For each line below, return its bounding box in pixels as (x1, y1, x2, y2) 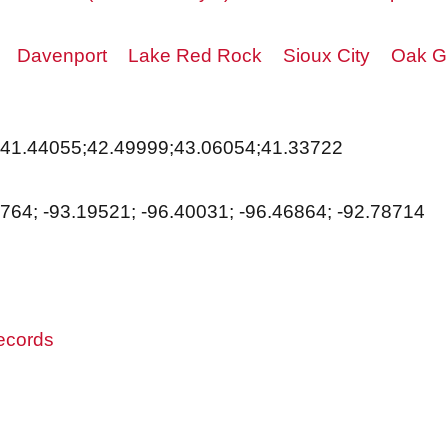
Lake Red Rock (128, 45, 262, 66)
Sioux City (283, 45, 370, 66)
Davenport (17, 45, 107, 66)
